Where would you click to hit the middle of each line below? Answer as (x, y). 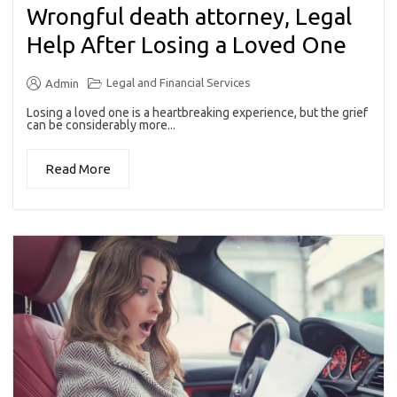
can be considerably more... (101, 125)
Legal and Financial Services (179, 82)
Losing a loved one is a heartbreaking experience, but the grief (197, 112)
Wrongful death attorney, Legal (189, 16)
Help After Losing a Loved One (187, 44)
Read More (78, 168)
